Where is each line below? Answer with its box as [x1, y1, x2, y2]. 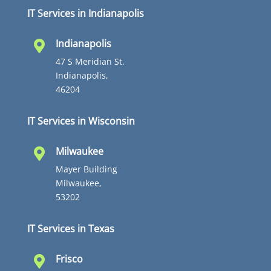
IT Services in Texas [27, 222, 114, 236]
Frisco [55, 252, 83, 266]
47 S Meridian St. [55, 56, 125, 68]
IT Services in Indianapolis [27, 7, 144, 21]
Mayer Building [55, 163, 117, 175]
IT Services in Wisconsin [27, 114, 135, 128]
